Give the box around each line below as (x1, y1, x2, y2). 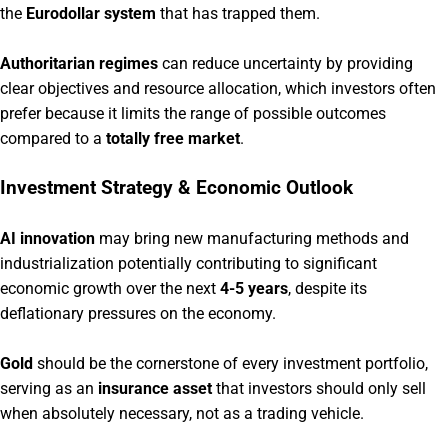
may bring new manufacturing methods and (95, 228, 409, 248)
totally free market (106, 128, 240, 148)
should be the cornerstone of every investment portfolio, (33, 353, 428, 373)
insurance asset (98, 378, 212, 398)
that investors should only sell (212, 378, 426, 398)
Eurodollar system (26, 3, 156, 23)
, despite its (288, 278, 367, 298)
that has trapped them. (156, 3, 320, 23)
